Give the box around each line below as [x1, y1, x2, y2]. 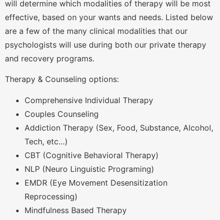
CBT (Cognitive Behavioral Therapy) [25, 150, 159, 160]
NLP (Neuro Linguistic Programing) [25, 164, 154, 174]
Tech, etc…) [25, 136, 68, 146]
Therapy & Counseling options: [5, 74, 119, 84]
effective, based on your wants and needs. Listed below [5, 12, 213, 22]
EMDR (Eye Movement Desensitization [25, 177, 167, 188]
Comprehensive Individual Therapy [25, 95, 153, 105]
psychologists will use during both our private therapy [5, 39, 206, 50]
